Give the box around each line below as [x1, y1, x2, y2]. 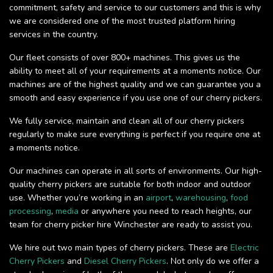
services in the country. [9, 29, 98, 41]
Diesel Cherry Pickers [84, 255, 166, 268]
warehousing [175, 192, 226, 204]
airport [146, 192, 171, 204]
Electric [230, 242, 259, 254]
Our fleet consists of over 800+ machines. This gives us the [9, 52, 240, 64]
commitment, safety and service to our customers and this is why [9, 2, 261, 14]
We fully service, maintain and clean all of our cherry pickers [9, 115, 244, 127]
